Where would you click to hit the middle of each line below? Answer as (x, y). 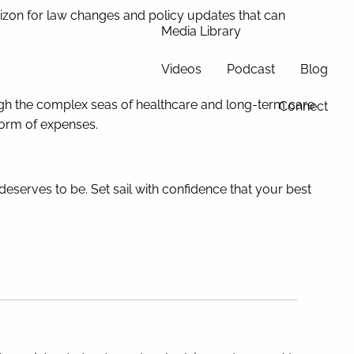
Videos (181, 69)
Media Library (201, 32)
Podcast (250, 69)
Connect (303, 106)
